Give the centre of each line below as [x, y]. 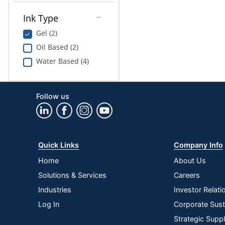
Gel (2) [46, 33]
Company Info [199, 145]
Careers [187, 175]
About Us [190, 160]
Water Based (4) [62, 61]
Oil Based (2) [57, 47]
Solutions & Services [73, 175]
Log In [49, 204]
